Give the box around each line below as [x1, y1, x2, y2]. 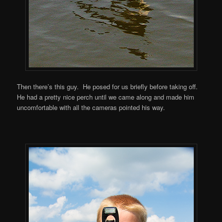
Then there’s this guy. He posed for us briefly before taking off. [17, 82, 200, 92]
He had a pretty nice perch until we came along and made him [17, 92, 195, 102]
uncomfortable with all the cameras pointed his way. [17, 103, 166, 112]
